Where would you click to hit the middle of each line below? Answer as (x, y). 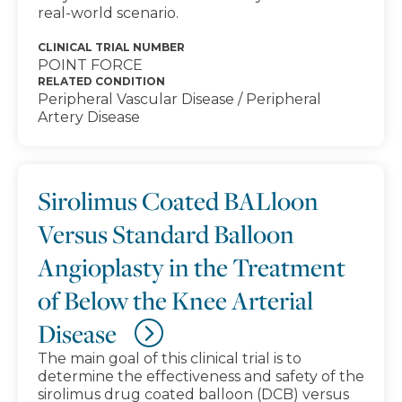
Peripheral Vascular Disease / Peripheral (179, 99)
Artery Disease (89, 117)
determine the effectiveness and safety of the (201, 376)
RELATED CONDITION (101, 81)
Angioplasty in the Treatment (192, 267)
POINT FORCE (90, 65)
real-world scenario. (108, 13)
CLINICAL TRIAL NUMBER (111, 47)
